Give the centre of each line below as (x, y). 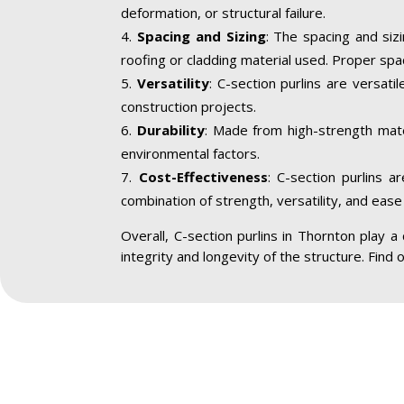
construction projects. (189, 107)
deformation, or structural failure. (224, 13)
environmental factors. (191, 154)
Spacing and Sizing (202, 37)
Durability (171, 130)
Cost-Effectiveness (203, 177)
